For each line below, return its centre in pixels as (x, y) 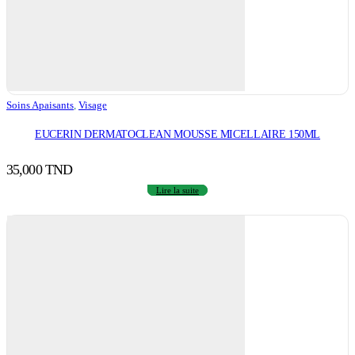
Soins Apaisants (40, 105)
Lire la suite (177, 190)
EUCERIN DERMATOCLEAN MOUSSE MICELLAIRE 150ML (177, 134)
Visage (93, 105)
